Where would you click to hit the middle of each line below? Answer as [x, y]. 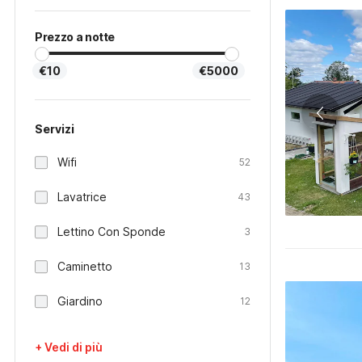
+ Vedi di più [69, 347]
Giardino [80, 301]
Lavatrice [82, 197]
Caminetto [85, 266]
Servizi [55, 129]
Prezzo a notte [75, 37]
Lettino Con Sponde [112, 232]
